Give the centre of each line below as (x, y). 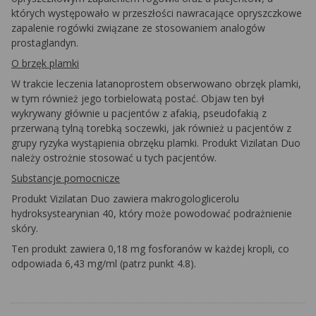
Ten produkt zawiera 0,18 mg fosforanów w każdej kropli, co (150, 249)
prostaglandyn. (45, 43)
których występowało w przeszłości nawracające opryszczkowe (157, 13)
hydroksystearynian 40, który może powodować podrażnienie (152, 213)
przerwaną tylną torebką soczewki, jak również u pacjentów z (151, 128)
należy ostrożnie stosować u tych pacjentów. (114, 158)
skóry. (25, 228)
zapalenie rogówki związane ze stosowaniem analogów (138, 28)
